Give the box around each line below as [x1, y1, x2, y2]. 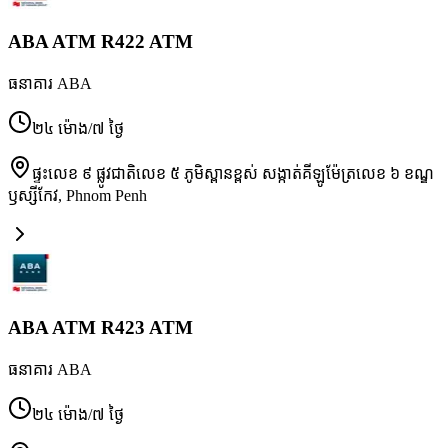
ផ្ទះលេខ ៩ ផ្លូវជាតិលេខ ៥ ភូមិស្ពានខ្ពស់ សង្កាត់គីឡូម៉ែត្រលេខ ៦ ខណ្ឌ [32, 165, 434, 183]
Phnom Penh [66, 187, 147, 205]
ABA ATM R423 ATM [8, 316, 193, 338]
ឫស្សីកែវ [8, 187, 58, 205]
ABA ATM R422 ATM [8, 31, 193, 53]
